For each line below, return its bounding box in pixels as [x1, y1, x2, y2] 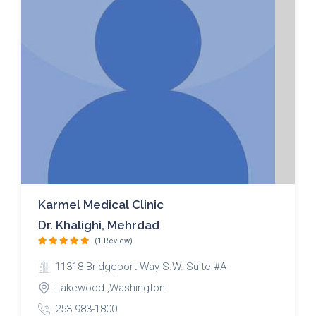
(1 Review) [95, 236, 133, 245]
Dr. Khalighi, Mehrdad [38, 217, 159, 232]
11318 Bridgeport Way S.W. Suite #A [55, 260, 226, 274]
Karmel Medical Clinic [38, 197, 164, 212]
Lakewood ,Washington [55, 281, 165, 295]
